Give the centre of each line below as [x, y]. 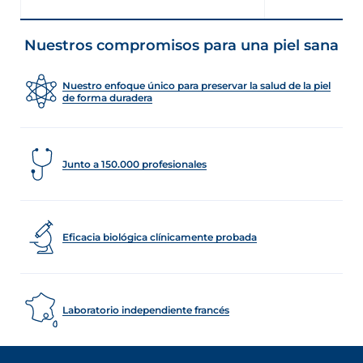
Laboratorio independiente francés [146, 310]
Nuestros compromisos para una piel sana [181, 46]
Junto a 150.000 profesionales [135, 164]
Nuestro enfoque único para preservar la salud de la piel [196, 85]
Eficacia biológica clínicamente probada [160, 237]
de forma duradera [107, 97]
